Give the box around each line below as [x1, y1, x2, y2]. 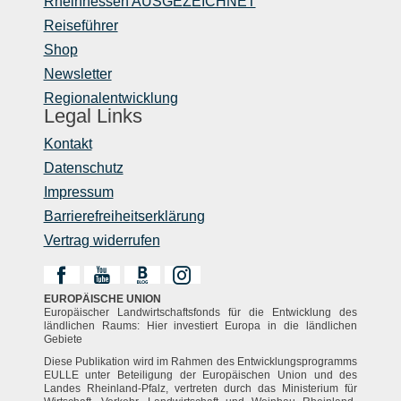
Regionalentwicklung [43, 90, 178, 106]
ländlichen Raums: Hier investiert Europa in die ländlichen [43, 319, 358, 332]
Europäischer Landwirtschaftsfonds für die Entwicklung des [43, 305, 358, 319]
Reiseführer [43, 17, 118, 33]
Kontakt [43, 135, 92, 151]
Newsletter [43, 65, 112, 81]
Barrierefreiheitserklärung [43, 208, 205, 224]
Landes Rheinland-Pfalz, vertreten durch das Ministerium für [43, 381, 358, 395]
